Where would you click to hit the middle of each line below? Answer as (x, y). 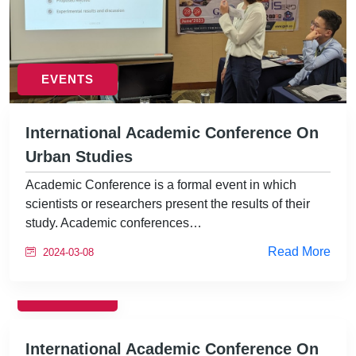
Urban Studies (79, 157)
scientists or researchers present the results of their (168, 204)
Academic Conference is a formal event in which (161, 185)
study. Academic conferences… (114, 223)
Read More (299, 252)
